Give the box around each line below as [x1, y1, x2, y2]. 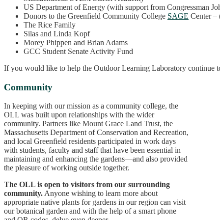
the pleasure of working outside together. [4, 164, 132, 172]
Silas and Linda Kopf [24, 29, 90, 38]
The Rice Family [24, 20, 76, 29]
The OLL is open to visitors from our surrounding [4, 180, 170, 189]
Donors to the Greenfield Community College [24, 11, 167, 20]
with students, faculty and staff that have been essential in [4, 146, 181, 155]
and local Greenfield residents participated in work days [4, 137, 176, 146]
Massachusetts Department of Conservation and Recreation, [4, 128, 189, 137]
